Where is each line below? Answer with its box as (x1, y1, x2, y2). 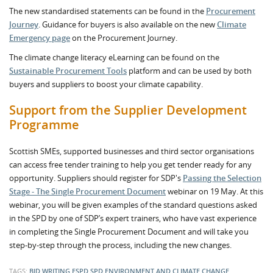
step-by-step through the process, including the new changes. (9, 239, 232, 250)
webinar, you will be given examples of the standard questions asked (9, 199, 257, 210)
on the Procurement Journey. (70, 32, 177, 43)
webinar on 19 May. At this (166, 186, 263, 197)
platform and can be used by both (127, 65, 252, 76)
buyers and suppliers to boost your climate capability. (9, 79, 203, 90)
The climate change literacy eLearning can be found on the (9, 52, 219, 63)
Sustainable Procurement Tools (9, 65, 127, 76)
